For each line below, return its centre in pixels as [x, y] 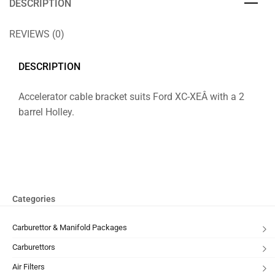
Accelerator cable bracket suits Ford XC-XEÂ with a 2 [131, 96]
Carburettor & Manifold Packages [70, 228]
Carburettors [34, 247]
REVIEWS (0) [37, 34]
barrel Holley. [46, 112]
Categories [34, 199]
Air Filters [29, 267]
